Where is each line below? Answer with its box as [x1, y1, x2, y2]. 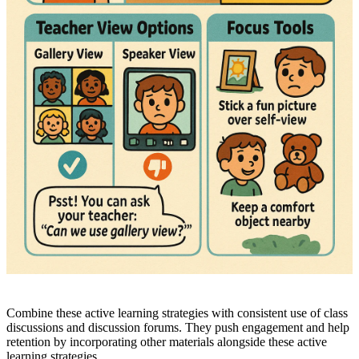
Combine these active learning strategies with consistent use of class [6, 306, 348, 321]
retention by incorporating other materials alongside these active [6, 335, 327, 349]
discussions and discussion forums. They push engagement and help [6, 321, 349, 335]
